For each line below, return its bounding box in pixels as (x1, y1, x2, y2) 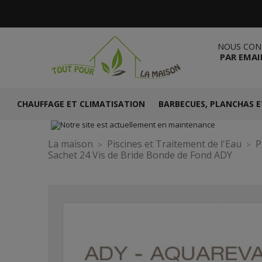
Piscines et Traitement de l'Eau (107, 137, 242, 150)
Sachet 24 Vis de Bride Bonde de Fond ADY (48, 149, 232, 161)
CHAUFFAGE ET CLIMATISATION (16, 98, 145, 109)
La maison (48, 137, 93, 150)
